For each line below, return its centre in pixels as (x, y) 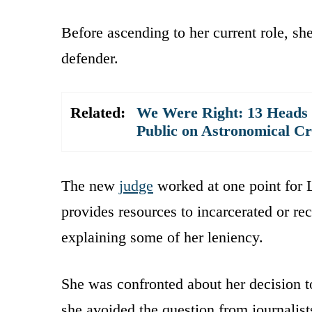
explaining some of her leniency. (162, 237)
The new (90, 185)
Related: (98, 112)
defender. (90, 58)
